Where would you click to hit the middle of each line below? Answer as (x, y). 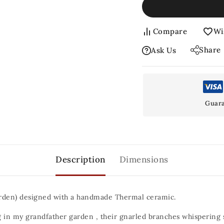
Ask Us (163, 50)
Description (80, 159)
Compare (170, 31)
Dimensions (144, 159)
